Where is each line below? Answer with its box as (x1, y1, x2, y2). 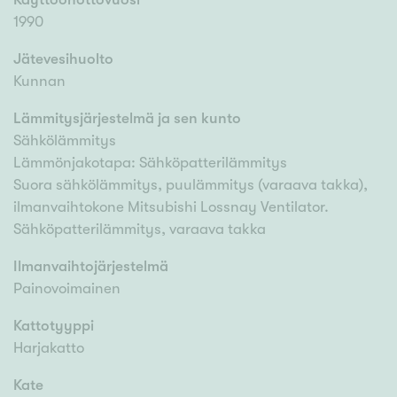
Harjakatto (13, 339, 84, 357)
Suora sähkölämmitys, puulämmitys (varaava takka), (13, 176, 368, 194)
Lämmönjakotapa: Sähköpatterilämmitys (13, 154, 287, 172)
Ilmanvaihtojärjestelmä (13, 258, 168, 276)
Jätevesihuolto (13, 51, 113, 68)
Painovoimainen (13, 280, 121, 298)
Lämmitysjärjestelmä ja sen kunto (13, 110, 241, 128)
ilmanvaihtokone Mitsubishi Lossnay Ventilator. (13, 198, 329, 216)
